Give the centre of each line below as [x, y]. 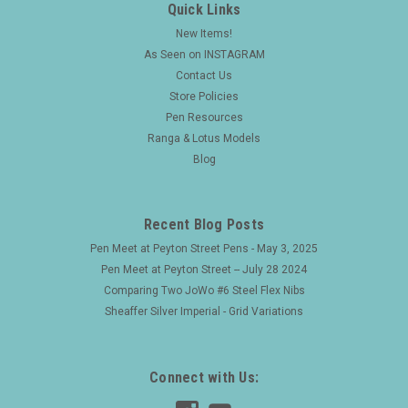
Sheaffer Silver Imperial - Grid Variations [204, 312]
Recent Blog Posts [204, 225]
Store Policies [204, 97]
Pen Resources [204, 118]
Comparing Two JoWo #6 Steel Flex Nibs [204, 291]
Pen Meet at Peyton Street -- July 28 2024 [204, 270]
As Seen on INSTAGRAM [204, 55]
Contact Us [204, 76]
